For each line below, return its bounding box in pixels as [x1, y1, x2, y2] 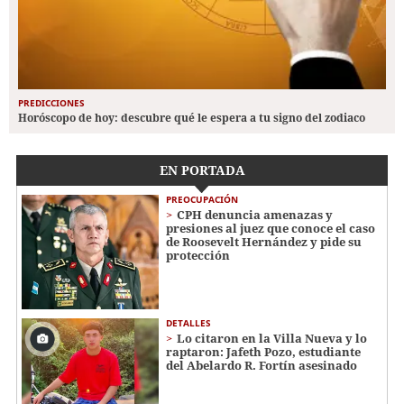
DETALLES [166, 316, 211, 329]
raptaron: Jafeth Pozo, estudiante [166, 343, 361, 360]
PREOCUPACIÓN [166, 192, 238, 206]
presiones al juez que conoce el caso [166, 219, 375, 236]
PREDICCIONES [18, 96, 85, 109]
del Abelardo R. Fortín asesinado [166, 356, 357, 373]
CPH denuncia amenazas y [177, 206, 333, 223]
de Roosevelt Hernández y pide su [166, 233, 362, 250]
